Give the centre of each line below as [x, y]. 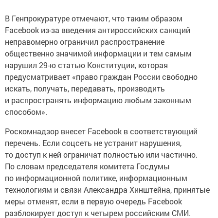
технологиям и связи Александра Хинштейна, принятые [107, 190]
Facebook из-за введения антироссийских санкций [98, 30]
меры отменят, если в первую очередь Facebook [93, 201]
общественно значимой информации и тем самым [98, 53]
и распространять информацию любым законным [98, 100]
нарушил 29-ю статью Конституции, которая [86, 65]
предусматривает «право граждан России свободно [101, 77]
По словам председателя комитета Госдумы [87, 166]
